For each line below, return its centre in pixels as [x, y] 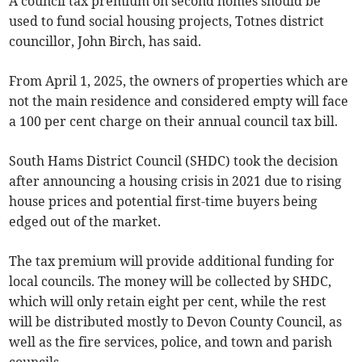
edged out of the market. [85, 222]
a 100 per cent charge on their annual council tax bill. [174, 122]
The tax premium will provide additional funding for [172, 261]
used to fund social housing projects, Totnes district [167, 21]
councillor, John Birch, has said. [105, 42]
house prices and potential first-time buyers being [164, 202]
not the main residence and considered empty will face [179, 101]
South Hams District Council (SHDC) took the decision [174, 161]
